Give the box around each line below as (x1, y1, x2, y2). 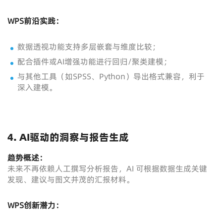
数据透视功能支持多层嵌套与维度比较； (17, 41, 160, 52)
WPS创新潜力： (7, 200, 63, 211)
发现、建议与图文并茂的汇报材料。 (7, 174, 134, 185)
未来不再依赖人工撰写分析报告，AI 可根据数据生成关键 (7, 163, 207, 174)
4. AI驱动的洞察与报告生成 (7, 130, 129, 144)
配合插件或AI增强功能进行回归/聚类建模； (17, 56, 171, 67)
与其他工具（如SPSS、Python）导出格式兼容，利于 (17, 71, 205, 82)
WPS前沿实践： (7, 15, 63, 26)
